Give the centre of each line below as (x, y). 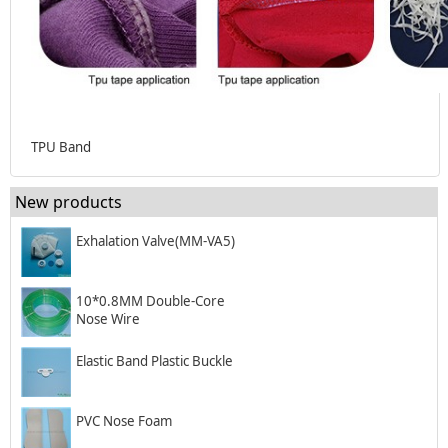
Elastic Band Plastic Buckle (154, 361)
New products (68, 202)
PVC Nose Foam (124, 421)
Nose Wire (108, 319)
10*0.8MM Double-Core (150, 301)
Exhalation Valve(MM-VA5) (155, 241)
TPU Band (61, 147)
